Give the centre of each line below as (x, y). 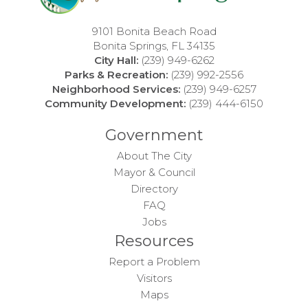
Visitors (154, 278)
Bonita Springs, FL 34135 (154, 46)
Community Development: (117, 104)
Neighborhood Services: (117, 89)
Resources (154, 241)
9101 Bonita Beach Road (154, 32)
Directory (154, 189)
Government (154, 135)
